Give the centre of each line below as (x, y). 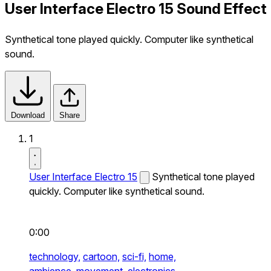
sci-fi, (134, 256)
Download (28, 115)
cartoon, (101, 256)
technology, (55, 256)
